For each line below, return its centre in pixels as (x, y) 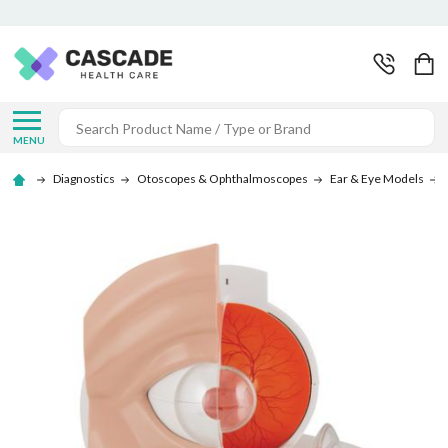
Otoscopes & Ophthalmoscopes (222, 179)
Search (83, 120)
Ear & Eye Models (376, 179)
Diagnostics (83, 179)
